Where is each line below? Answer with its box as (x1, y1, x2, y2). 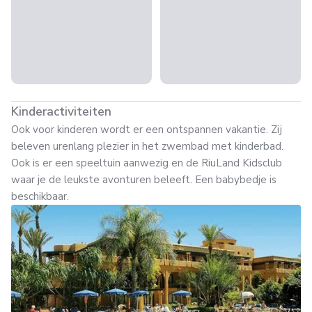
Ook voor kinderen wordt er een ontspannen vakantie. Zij (11, 123, 282, 136)
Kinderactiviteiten (11, 103, 111, 120)
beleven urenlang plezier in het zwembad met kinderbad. (11, 139, 283, 153)
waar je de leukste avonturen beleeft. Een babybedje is (11, 173, 276, 187)
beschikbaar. (11, 189, 69, 203)
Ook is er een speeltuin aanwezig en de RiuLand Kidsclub (11, 156, 282, 170)
